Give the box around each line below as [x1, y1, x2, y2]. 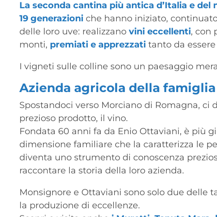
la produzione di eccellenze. [19, 200, 140, 211]
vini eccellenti [129, 26, 191, 37]
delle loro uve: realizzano [19, 26, 129, 37]
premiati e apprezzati [47, 39, 146, 50]
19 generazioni [19, 13, 86, 24]
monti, [19, 39, 48, 50]
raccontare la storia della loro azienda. [19, 165, 185, 176]
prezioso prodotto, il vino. [19, 112, 128, 124]
